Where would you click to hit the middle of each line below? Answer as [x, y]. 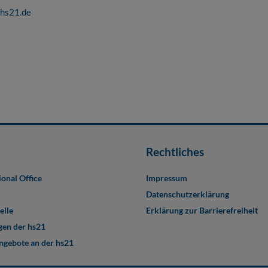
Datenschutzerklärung [188, 194]
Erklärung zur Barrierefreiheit [202, 210]
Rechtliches [175, 152]
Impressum [167, 178]
